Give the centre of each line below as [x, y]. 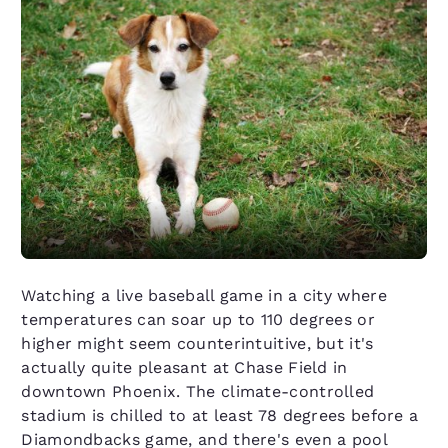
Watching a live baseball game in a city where [204, 295]
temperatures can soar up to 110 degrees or [198, 319]
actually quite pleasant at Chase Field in [184, 367]
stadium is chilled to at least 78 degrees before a [220, 415]
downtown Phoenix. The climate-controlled [198, 391]
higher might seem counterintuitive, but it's [197, 343]
